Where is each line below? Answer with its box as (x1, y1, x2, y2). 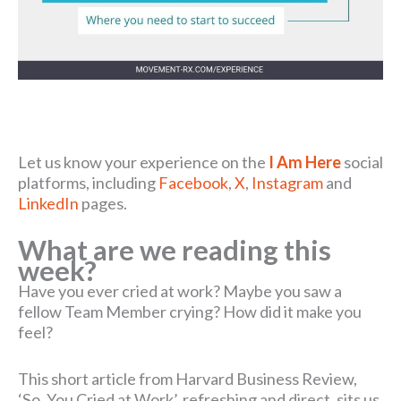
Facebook (158, 173, 228, 192)
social (341, 152, 383, 172)
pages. (79, 193, 127, 213)
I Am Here (269, 152, 341, 172)
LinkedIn (18, 193, 79, 213)
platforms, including (18, 173, 158, 192)
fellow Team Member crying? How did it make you (18, 301, 362, 321)
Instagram (252, 173, 323, 192)
